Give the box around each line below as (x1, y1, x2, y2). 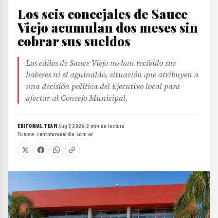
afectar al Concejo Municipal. (26, 92, 128, 103)
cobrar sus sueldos (18, 32, 130, 50)
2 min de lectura (86, 122, 125, 129)
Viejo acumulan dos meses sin (18, 18, 198, 36)
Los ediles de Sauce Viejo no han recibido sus (26, 57, 176, 68)
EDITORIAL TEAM (18, 122, 57, 129)
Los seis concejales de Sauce (18, 5, 188, 22)
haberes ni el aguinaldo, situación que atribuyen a (26, 69, 199, 80)
